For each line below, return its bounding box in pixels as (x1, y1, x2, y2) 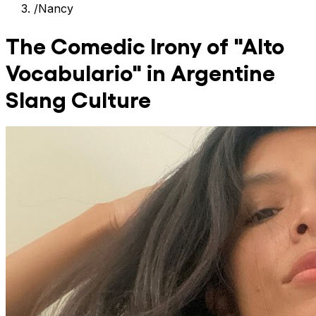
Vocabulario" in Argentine (6, 57, 275, 85)
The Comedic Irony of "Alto (6, 30, 284, 58)
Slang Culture (6, 84, 151, 111)
